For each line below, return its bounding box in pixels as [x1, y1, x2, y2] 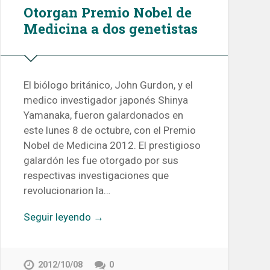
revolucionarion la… [23, 184, 110, 197]
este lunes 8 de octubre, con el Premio [23, 124, 196, 137]
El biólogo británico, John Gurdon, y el [23, 79, 193, 92]
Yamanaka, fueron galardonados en [23, 109, 183, 122]
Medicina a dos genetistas [23, 19, 198, 37]
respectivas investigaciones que [23, 169, 169, 182]
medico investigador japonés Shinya [23, 94, 188, 107]
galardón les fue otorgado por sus [23, 154, 178, 167]
